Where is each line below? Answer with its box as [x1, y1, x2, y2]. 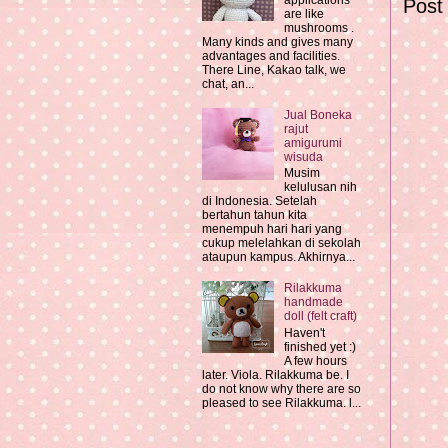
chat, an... [202, 77, 254, 92]
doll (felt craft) [283, 309, 357, 324]
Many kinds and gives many [202, 35, 353, 50]
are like [283, 7, 324, 22]
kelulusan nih [283, 180, 357, 195]
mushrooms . [283, 21, 354, 36]
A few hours [283, 353, 347, 368]
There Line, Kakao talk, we [202, 63, 346, 78]
